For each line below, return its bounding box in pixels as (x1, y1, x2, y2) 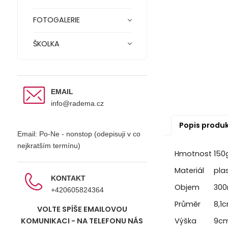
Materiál (174, 165, 204, 176)
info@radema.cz (50, 99, 104, 108)
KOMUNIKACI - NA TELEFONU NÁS (21, 215, 144, 226)
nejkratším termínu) (17, 141, 80, 150)
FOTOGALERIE (33, 15, 80, 25)
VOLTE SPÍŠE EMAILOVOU (37, 204, 127, 214)
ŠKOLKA (33, 38, 60, 49)
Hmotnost (174, 148, 212, 159)
